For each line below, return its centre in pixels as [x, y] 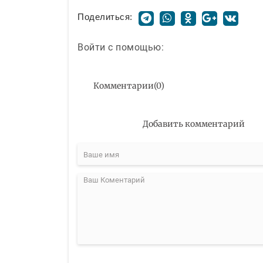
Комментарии [124, 86]
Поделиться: [105, 16]
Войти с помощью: [121, 48]
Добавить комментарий [193, 124]
